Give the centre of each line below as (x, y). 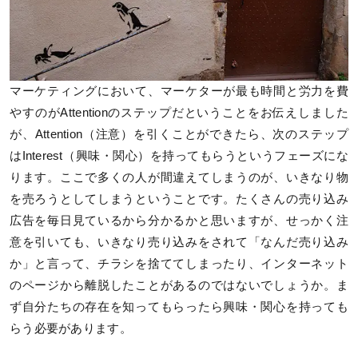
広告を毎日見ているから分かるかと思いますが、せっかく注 (179, 220)
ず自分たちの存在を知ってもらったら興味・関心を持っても (179, 306)
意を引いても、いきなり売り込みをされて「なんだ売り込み (179, 242)
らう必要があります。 (71, 328)
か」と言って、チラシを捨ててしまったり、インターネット (179, 263)
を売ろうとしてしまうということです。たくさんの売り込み (179, 199)
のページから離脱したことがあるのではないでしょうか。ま (179, 285)
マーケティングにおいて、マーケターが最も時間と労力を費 (179, 91)
